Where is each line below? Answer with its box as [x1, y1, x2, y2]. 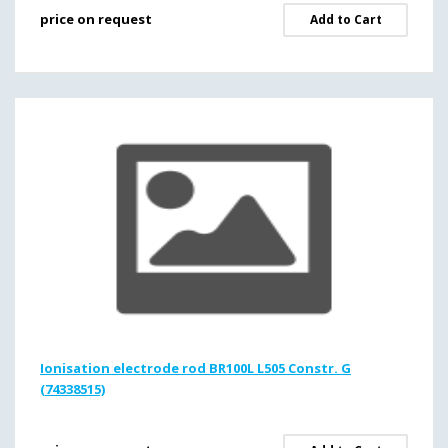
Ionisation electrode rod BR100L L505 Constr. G [40, 359, 351, 377]
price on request [40, 10, 152, 28]
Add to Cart [309, 11, 382, 28]
